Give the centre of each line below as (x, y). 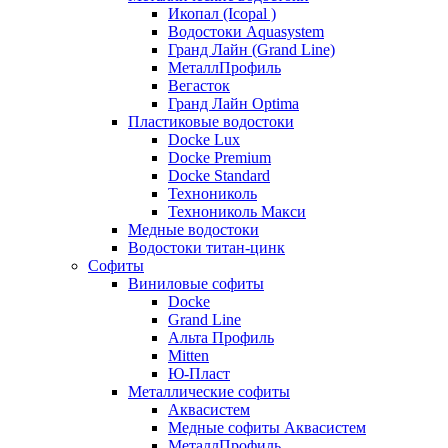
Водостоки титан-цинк (206, 247)
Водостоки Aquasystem (246, 31)
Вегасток (199, 85)
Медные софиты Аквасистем (267, 427)
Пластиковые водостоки (211, 121)
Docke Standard (219, 175)
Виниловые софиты (196, 283)
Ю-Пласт (199, 373)
